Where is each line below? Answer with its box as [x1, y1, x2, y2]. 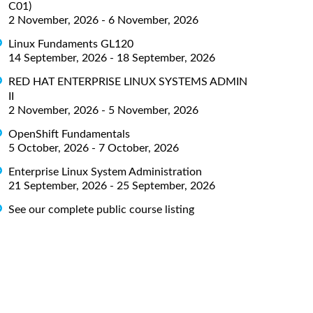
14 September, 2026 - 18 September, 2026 [8, 52, 215, 64]
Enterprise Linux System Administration [8, 166, 202, 177]
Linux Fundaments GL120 [8, 38, 133, 50]
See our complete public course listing [8, 203, 194, 215]
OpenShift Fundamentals [8, 128, 130, 140]
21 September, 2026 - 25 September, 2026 [8, 180, 215, 191]
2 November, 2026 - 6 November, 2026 [8, 14, 198, 26]
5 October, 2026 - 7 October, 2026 [8, 142, 179, 154]
